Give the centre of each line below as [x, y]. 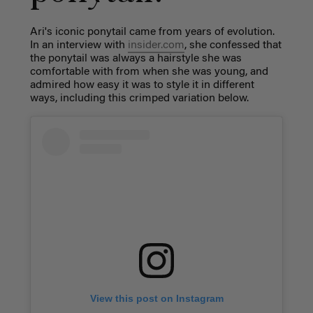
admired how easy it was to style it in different [142, 85]
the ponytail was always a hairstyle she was [136, 58]
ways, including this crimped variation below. [139, 98]
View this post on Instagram [156, 298]
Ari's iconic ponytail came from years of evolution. [152, 32]
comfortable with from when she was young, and [149, 72]
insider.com [156, 45]
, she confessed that [233, 45]
